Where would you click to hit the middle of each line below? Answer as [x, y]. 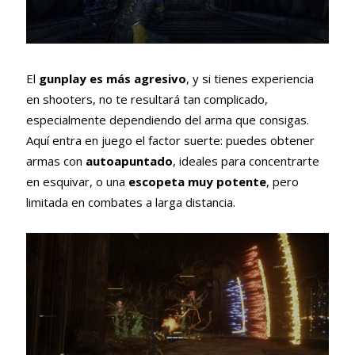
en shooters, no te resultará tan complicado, [147, 99]
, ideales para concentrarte [246, 160]
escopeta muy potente [197, 181]
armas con [55, 160]
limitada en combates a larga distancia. [130, 202]
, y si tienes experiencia [250, 78]
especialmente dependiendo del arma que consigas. [167, 119]
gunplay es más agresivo [112, 78]
